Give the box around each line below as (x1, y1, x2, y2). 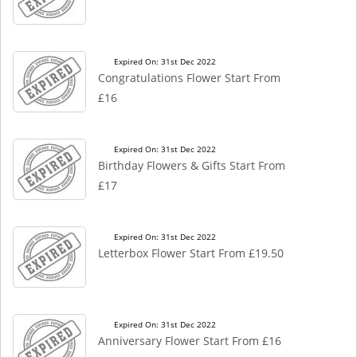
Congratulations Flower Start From (98, 70, 280, 85)
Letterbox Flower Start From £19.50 (98, 245, 284, 261)
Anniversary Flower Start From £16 (98, 333, 281, 348)
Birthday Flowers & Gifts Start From (98, 158, 285, 173)
